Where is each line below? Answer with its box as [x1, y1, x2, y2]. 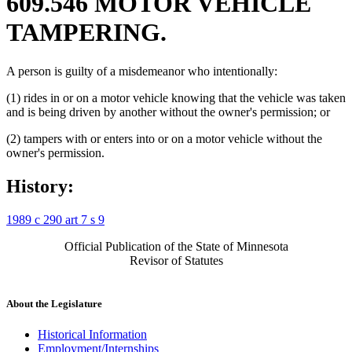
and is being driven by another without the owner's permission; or [6, 104, 330, 119]
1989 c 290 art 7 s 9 [6, 212, 104, 226]
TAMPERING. [6, 18, 167, 47]
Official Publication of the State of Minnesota [64, 239, 288, 253]
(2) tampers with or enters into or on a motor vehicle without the [6, 131, 322, 145]
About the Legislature [6, 297, 102, 310]
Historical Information [38, 327, 147, 341]
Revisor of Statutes [129, 253, 223, 267]
